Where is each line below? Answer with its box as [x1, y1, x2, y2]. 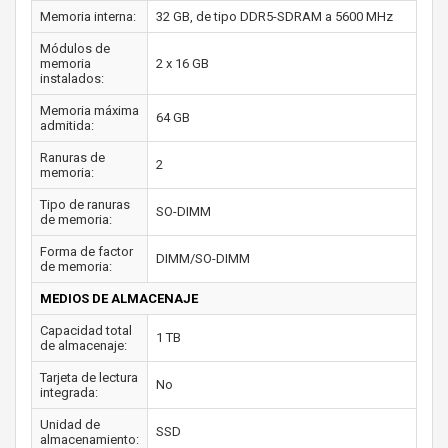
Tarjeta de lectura [40, 369, 138, 385]
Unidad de [40, 416, 100, 432]
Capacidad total [40, 322, 132, 338]
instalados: [40, 70, 104, 86]
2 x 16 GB [156, 55, 209, 71]
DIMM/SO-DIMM [156, 250, 250, 266]
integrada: [40, 384, 98, 400]
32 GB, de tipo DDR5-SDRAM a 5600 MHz [156, 8, 393, 24]
